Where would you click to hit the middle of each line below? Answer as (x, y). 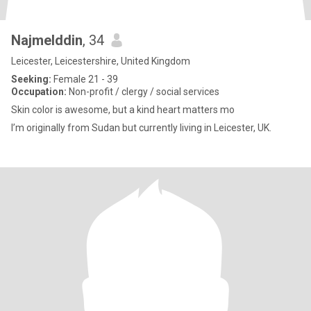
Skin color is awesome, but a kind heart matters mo (123, 110)
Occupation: (39, 92)
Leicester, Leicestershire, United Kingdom (101, 61)
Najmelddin (47, 40)
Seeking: (31, 79)
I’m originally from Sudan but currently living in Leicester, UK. (141, 128)
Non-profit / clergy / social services (143, 92)
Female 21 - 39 (85, 79)
